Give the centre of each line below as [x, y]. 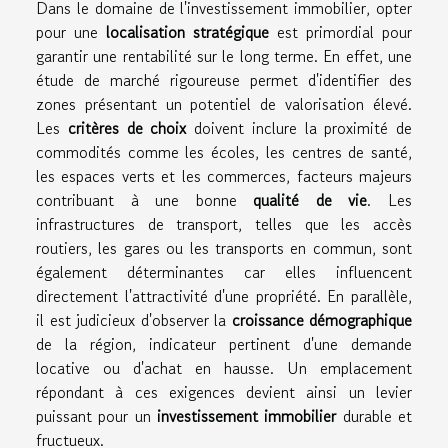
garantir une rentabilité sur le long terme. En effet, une [224, 56]
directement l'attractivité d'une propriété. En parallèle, [224, 296]
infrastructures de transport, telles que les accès [224, 224]
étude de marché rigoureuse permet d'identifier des [224, 80]
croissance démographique [321, 320]
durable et [374, 416]
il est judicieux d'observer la [134, 320]
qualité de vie [310, 200]
